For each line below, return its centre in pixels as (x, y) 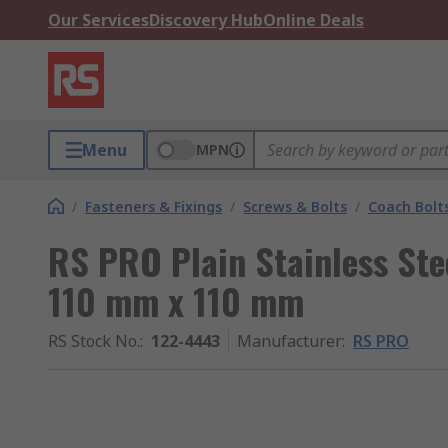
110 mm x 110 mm (176, 300)
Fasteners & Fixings (153, 206)
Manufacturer (289, 341)
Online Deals (313, 20)
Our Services (98, 20)
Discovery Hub (206, 20)
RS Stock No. (94, 341)
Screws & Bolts (295, 206)
